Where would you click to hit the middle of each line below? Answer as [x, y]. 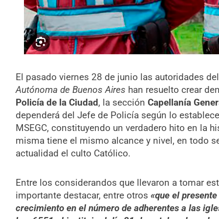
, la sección [123, 103]
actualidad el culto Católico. [73, 153]
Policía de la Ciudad [57, 103]
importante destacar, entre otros [83, 195]
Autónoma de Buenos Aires [70, 90]
